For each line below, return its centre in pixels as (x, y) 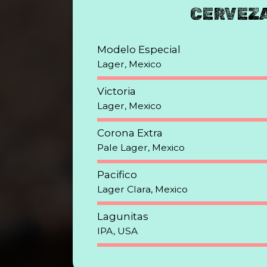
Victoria (117, 91)
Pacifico (117, 175)
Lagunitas (123, 216)
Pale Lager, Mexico (141, 148)
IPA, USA (117, 231)
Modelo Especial (139, 49)
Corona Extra (130, 133)
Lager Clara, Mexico (142, 189)
